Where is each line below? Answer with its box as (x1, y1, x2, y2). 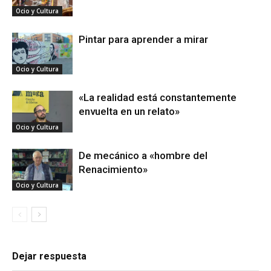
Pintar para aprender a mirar (79, 33, 208, 45)
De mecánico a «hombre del (79, 149, 207, 162)
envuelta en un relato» (79, 105, 180, 117)
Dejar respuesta (12, 250, 87, 262)
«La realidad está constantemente (79, 91, 237, 103)
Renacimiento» (79, 163, 148, 175)
